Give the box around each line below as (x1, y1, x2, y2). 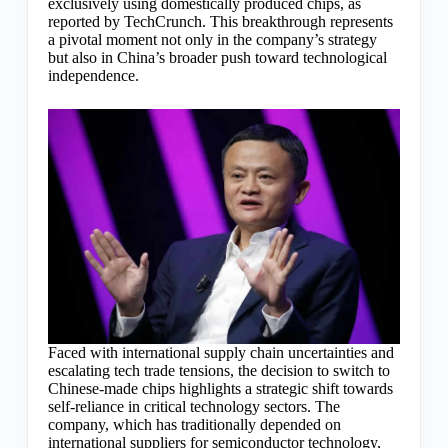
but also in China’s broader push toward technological (47, 49, 387, 66)
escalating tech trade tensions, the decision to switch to (47, 361, 390, 379)
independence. (47, 67, 139, 84)
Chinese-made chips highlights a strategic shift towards (47, 379, 393, 397)
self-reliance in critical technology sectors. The (47, 397, 340, 415)
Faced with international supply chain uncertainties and (47, 343, 394, 361)
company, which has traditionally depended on (47, 415, 341, 433)
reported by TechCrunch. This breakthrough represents (47, 13, 393, 30)
